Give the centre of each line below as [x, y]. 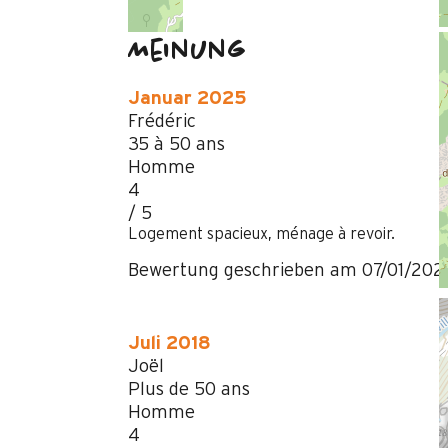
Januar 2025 [187, 98]
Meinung [186, 51]
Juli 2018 [169, 343]
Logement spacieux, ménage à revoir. [261, 233]
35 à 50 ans [176, 144]
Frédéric [161, 121]
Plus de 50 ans [188, 389]
